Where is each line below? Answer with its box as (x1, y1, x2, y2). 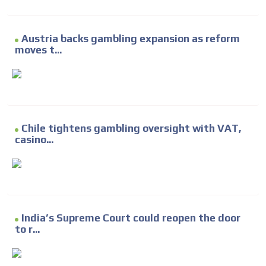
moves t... (15, 43, 62, 56)
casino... (15, 133, 53, 145)
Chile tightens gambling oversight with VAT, (21, 122, 242, 134)
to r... (15, 223, 40, 235)
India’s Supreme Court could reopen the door (21, 211, 240, 224)
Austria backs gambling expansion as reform (21, 32, 240, 45)
